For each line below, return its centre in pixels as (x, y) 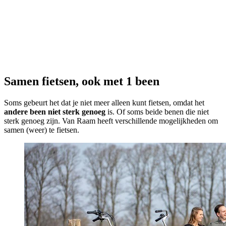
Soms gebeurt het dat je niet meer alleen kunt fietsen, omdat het (104, 103)
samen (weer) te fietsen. (42, 130)
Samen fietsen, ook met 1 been (82, 81)
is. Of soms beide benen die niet (157, 112)
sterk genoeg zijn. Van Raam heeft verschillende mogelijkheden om (111, 121)
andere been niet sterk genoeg (55, 112)
